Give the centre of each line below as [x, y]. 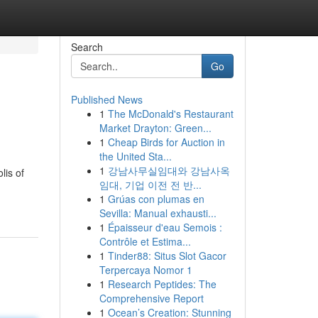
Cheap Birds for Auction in [166, 142]
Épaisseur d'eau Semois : [165, 227]
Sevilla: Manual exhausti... [158, 213]
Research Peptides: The [162, 284]
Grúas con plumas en [156, 199]
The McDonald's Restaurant [170, 114]
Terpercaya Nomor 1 [146, 270]
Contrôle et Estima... [145, 241]
